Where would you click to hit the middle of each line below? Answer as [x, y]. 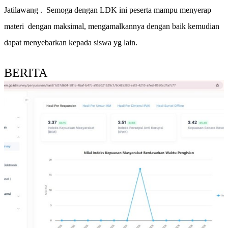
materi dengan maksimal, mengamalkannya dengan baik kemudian [112, 26]
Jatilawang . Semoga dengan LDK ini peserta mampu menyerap [108, 10]
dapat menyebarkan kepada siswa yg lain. [71, 42]
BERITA [26, 73]
